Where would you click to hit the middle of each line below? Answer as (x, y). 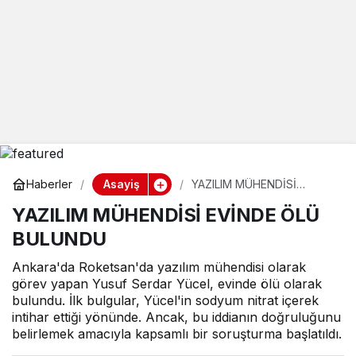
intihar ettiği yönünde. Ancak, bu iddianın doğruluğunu (176, 317)
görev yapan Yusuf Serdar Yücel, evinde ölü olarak (167, 283)
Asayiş (121, 184)
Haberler (49, 184)
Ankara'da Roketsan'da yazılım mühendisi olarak (159, 267)
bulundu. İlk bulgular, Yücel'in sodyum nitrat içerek (165, 300)
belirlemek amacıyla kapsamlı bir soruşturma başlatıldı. (177, 333)
